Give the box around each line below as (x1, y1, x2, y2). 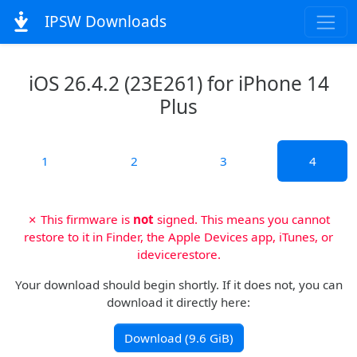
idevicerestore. (136, 246, 221, 262)
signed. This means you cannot (154, 211, 330, 227)
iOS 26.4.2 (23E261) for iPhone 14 (28, 70, 329, 96)
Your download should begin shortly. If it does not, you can (14, 277, 343, 292)
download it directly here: (107, 294, 250, 310)
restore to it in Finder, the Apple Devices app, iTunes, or (24, 229, 333, 245)
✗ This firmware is (27, 211, 133, 227)
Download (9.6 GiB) (124, 330, 233, 346)
